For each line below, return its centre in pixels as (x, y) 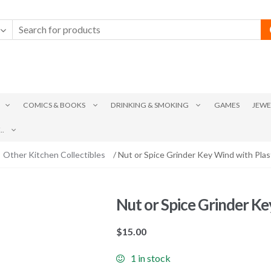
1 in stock (151, 258)
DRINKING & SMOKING (149, 105)
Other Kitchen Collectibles (54, 154)
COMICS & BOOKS (54, 105)
